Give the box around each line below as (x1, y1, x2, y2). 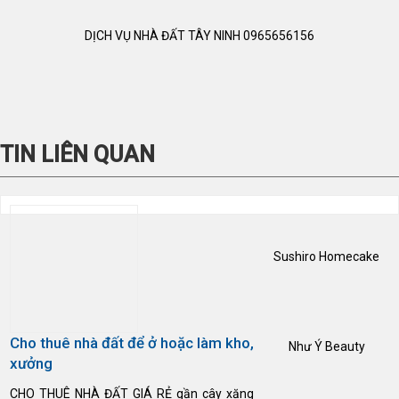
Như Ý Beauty (288, 338, 365, 354)
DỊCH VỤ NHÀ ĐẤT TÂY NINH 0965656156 (85, 28, 314, 43)
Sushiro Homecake (273, 248, 379, 264)
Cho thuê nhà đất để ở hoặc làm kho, (10, 333, 254, 352)
